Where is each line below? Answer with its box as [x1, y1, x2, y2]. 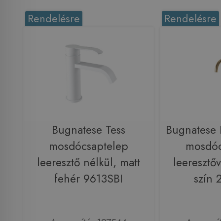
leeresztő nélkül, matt [37, 154, 140, 171]
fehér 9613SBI [54, 170, 123, 187]
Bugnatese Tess [51, 121, 125, 138]
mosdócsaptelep [48, 138, 128, 154]
